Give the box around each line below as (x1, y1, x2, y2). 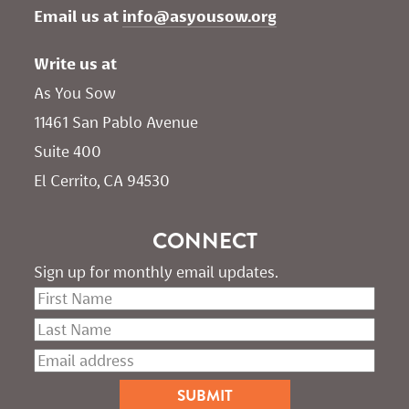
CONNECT (152, 225, 257, 257)
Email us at (34, 7, 122, 26)
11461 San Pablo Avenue (34, 112, 202, 131)
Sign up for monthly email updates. (34, 262, 278, 281)
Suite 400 (34, 142, 101, 161)
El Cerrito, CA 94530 (34, 171, 170, 190)
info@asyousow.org (122, 7, 277, 26)
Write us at (34, 54, 117, 73)
